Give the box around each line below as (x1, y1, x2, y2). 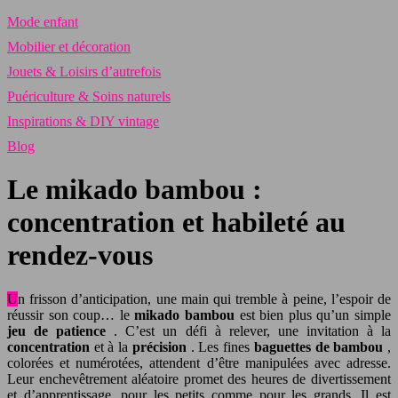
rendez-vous (7, 239, 153, 272)
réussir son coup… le (7, 306, 135, 322)
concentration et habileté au (7, 206, 346, 239)
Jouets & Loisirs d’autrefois (7, 64, 161, 79)
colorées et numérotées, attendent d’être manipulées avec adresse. (7, 354, 391, 370)
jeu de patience (7, 322, 115, 338)
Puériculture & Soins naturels (7, 89, 171, 104)
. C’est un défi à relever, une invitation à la (114, 322, 391, 338)
